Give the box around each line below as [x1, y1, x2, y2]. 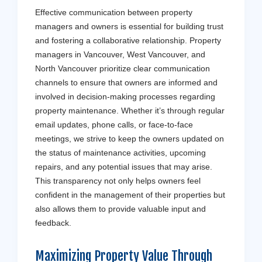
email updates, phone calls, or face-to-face [35, 120, 193, 130]
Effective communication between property [35, 8, 192, 18]
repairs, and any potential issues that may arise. [35, 162, 212, 172]
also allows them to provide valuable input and [35, 204, 206, 214]
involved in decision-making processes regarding [35, 92, 215, 102]
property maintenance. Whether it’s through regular [35, 106, 225, 116]
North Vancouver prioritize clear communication [35, 64, 210, 74]
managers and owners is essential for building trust [35, 22, 223, 32]
